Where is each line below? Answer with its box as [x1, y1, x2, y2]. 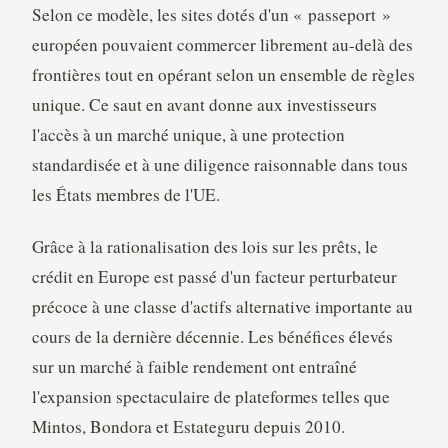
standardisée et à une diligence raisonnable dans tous [31, 153, 408, 177]
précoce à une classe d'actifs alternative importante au [31, 295, 413, 319]
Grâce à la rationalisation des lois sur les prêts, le [31, 235, 378, 259]
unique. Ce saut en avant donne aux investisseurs [31, 93, 377, 117]
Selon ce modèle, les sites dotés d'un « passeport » [31, 3, 391, 27]
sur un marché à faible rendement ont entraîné [31, 355, 357, 379]
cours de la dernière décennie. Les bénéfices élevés [31, 325, 393, 349]
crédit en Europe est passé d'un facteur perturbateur [31, 265, 397, 289]
